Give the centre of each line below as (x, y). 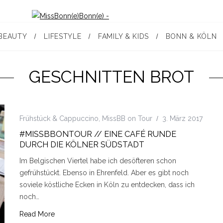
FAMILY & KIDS (124, 36)
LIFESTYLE (63, 36)
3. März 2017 (182, 118)
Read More (37, 214)
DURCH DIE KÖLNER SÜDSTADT (82, 144)
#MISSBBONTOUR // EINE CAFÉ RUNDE (98, 134)
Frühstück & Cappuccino (59, 118)
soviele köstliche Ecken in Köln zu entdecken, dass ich (107, 184)
